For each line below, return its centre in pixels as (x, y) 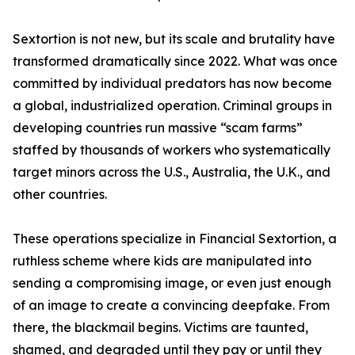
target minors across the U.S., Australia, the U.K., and (172, 172)
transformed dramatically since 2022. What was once (175, 61)
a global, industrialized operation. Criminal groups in (172, 106)
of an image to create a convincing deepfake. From (171, 305)
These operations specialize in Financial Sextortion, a (175, 239)
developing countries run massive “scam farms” (158, 128)
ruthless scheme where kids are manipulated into (162, 261)
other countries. (60, 195)
